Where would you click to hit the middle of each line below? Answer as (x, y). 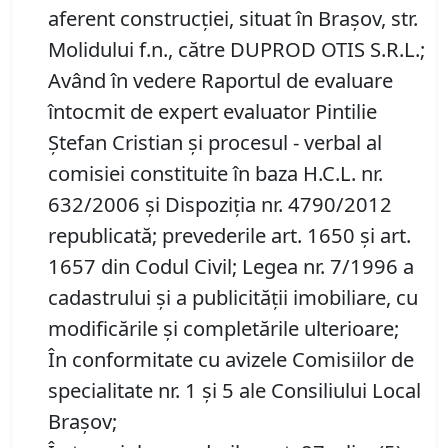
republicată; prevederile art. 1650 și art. (229, 235)
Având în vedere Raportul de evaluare (220, 80)
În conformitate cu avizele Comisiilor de (231, 359)
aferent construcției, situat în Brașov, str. (233, 18)
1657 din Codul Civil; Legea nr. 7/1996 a (231, 266)
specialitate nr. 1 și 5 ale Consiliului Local (234, 390)
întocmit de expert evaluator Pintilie (212, 111)
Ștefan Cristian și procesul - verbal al (215, 142)
